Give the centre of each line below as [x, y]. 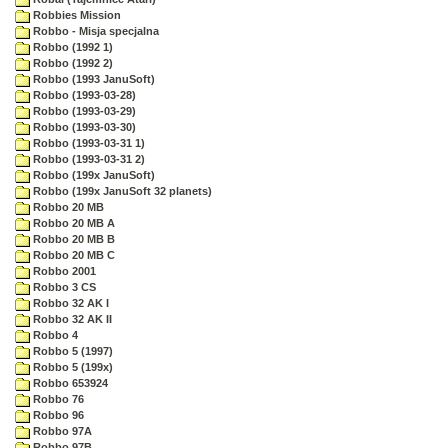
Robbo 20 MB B [72, 239]
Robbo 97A [61, 431]
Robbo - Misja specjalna [94, 31]
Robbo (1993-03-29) [83, 111]
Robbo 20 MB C [72, 255]
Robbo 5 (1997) [71, 351]
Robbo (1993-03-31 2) [87, 159]
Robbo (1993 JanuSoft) [92, 79]
